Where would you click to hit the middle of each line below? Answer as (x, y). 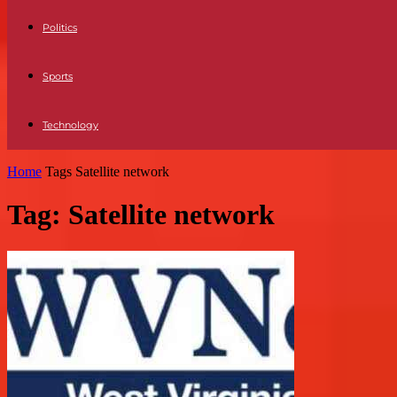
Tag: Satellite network (141, 215)
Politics (60, 27)
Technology (70, 125)
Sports (58, 76)
